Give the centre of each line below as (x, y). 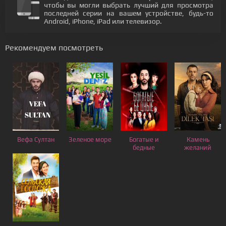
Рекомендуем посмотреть (54, 48)
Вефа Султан (36, 139)
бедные (144, 148)
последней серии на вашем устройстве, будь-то (128, 13)
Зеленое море (90, 139)
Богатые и (144, 139)
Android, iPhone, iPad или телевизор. (103, 21)
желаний (198, 148)
